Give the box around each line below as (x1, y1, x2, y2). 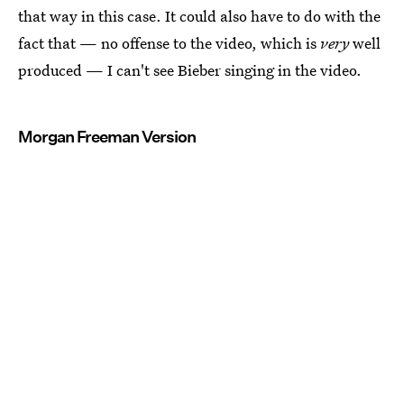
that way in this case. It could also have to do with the (18, 5, 381, 26)
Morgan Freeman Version (18, 126, 196, 146)
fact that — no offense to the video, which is (18, 32, 320, 53)
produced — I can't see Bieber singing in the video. (18, 59, 362, 80)
